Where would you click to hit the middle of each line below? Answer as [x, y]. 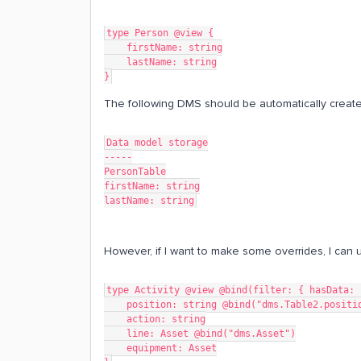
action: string [166, 319]
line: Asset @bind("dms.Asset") [211, 334]
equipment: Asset [172, 348]
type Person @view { [160, 33]
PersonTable [135, 172]
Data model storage [157, 143]
